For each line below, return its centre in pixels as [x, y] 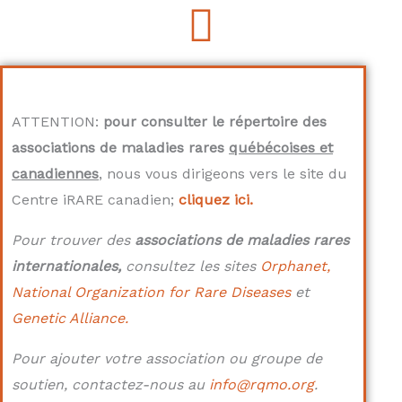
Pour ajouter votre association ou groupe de [167, 358]
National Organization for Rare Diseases [153, 292]
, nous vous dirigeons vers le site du [223, 174]
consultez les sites [193, 266]
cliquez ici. [216, 200]
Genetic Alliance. [70, 318]
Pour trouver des [73, 240]
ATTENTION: [57, 122]
